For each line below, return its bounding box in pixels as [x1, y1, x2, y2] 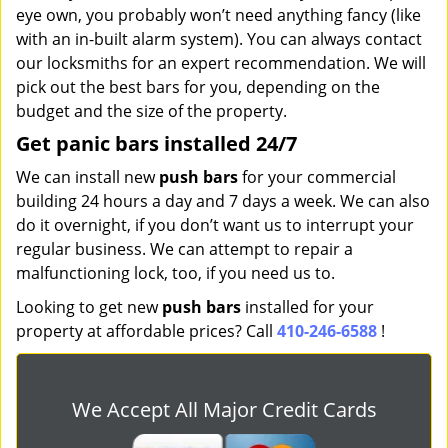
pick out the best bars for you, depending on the [16, 76, 380, 98]
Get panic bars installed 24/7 [16, 130, 297, 157]
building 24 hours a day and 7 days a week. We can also [16, 190, 430, 212]
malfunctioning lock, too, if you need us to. [16, 262, 335, 284]
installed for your [241, 296, 374, 318]
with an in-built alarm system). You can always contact [16, 28, 422, 50]
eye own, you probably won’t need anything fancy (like [16, 4, 421, 26]
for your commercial [238, 166, 396, 188]
